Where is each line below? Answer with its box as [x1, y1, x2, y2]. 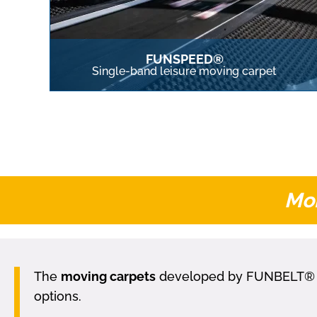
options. [34, 289, 81, 304]
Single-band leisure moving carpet [92, 64, 277, 79]
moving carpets [61, 269, 156, 284]
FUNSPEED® [145, 52, 224, 67]
